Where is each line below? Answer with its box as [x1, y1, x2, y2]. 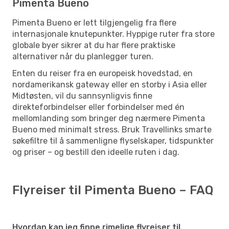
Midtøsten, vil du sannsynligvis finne [12, 90, 152, 101]
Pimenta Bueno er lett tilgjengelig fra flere [12, 17, 176, 28]
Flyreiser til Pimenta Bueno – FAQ [12, 182, 213, 197]
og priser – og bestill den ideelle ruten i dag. [12, 147, 179, 157]
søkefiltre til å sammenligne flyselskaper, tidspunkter [12, 135, 214, 146]
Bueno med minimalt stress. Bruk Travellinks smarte [12, 124, 212, 134]
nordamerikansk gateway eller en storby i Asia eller [12, 79, 207, 89]
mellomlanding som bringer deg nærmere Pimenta [12, 113, 205, 123]
